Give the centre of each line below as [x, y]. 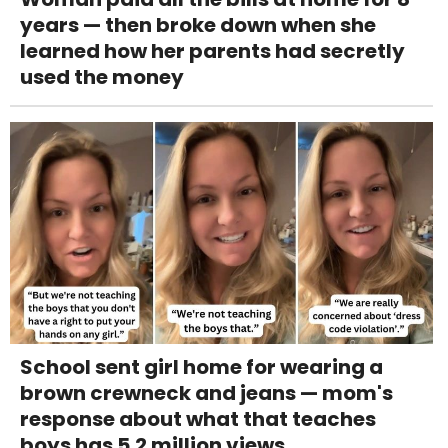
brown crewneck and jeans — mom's [206, 393]
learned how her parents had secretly [212, 51]
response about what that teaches [198, 419]
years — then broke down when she [198, 25]
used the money [102, 77]
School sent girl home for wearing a [201, 367]
